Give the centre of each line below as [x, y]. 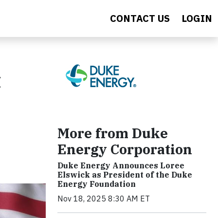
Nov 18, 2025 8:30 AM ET [104, 199]
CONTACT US [140, 18]
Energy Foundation [97, 184]
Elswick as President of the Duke [125, 175]
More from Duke [113, 133]
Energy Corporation [125, 149]
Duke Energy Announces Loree [121, 165]
